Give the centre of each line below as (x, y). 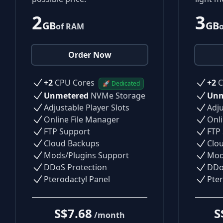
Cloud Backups (72, 143)
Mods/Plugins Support (86, 155)
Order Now (90, 55)
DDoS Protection (75, 167)
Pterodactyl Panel (77, 179)
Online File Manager (82, 119)
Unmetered (66, 95)
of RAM (70, 26)
